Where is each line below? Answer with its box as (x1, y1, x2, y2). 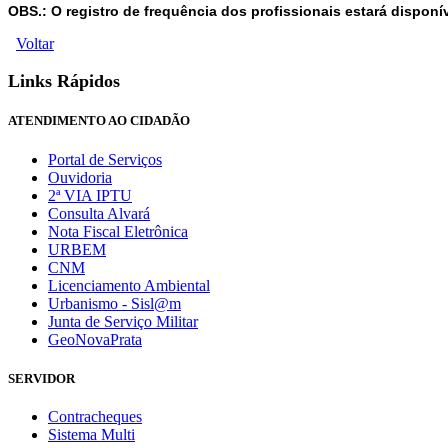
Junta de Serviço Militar (48, 312, 198, 330)
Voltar (16, 34, 54, 52)
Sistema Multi (48, 426, 135, 444)
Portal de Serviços (48, 150, 162, 168)
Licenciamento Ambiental (48, 276, 210, 294)
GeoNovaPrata (48, 330, 142, 348)
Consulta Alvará (48, 204, 150, 222)
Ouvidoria (48, 168, 112, 186)
